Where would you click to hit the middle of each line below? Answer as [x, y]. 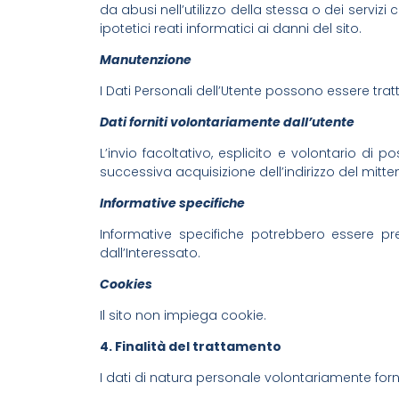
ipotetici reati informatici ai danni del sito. [231, 28]
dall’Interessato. [150, 252]
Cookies [126, 284]
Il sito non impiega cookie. [183, 315]
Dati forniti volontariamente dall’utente [227, 122]
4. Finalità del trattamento [191, 346]
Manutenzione [146, 59]
